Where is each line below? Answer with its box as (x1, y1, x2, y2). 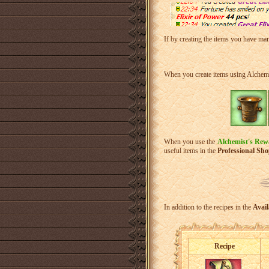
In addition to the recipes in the (164, 202, 253, 211)
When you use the (164, 137, 217, 146)
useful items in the (164, 146, 217, 155)
